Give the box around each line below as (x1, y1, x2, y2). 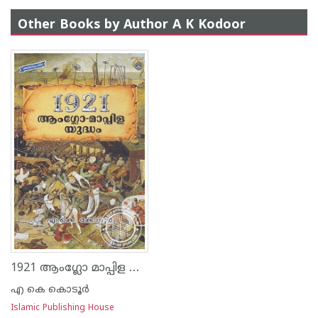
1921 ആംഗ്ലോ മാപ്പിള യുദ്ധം (129, 260, 139, 276)
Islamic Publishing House (11, 303, 114, 314)
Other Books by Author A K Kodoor (18, 17, 246, 33)
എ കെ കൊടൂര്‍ (11, 284, 89, 296)
